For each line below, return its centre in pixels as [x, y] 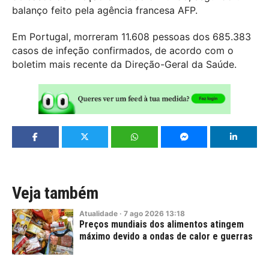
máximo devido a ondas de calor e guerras [166, 236]
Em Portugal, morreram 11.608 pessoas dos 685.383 [131, 36]
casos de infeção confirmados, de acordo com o [123, 50]
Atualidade [98, 213]
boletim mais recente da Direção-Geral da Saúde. [124, 64]
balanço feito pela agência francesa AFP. [105, 10]
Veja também [55, 193]
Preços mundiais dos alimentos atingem [162, 224]
